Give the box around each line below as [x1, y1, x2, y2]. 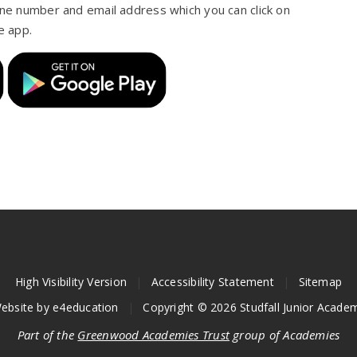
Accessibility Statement [151, 273, 274, 289]
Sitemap [298, 273, 343, 289]
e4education [53, 299, 119, 315]
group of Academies [229, 326, 340, 343]
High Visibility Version [14, 273, 127, 289]
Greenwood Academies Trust [77, 326, 230, 343]
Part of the [17, 326, 78, 343]
